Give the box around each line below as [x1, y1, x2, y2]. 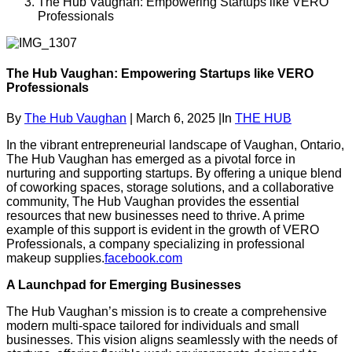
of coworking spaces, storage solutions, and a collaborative [6, 181, 334, 195]
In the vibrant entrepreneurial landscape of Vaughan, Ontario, [6, 138, 344, 152]
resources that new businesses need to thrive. [6, 209, 260, 223]
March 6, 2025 [136, 112, 215, 126]
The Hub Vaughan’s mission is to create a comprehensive [6, 305, 327, 319]
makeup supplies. [6, 251, 104, 266]
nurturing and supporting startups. [6, 167, 192, 181]
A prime [262, 209, 305, 223]
